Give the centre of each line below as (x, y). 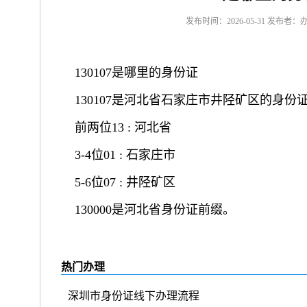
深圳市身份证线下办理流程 (134, 295)
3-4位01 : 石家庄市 (125, 155)
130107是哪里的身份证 (136, 72)
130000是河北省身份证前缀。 (155, 209)
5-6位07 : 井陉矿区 (125, 182)
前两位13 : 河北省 (123, 127)
